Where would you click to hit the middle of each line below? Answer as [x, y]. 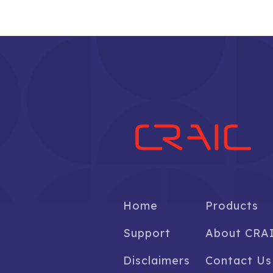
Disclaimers [157, 261]
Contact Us [239, 261]
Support [147, 233]
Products [232, 206]
